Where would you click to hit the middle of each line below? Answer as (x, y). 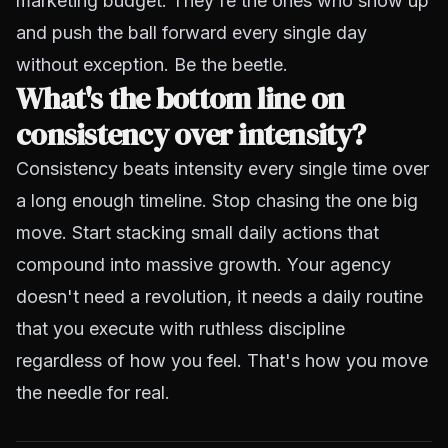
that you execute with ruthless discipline (180, 328)
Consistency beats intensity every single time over (222, 168)
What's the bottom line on (180, 98)
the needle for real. (93, 392)
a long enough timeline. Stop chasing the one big (217, 200)
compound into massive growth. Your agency (203, 264)
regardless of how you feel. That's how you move (222, 360)
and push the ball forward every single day (191, 32)
